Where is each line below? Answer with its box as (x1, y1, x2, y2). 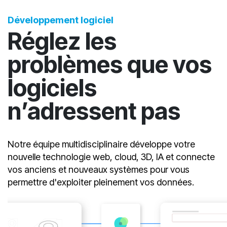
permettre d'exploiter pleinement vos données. (8, 213, 194, 224)
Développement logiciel (8, 51, 113, 62)
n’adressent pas (8, 133, 180, 162)
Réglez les (8, 63, 117, 92)
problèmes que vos (8, 87, 212, 116)
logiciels (8, 110, 97, 139)
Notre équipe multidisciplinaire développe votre (8, 175, 195, 186)
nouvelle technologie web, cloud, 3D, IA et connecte (8, 188, 215, 199)
